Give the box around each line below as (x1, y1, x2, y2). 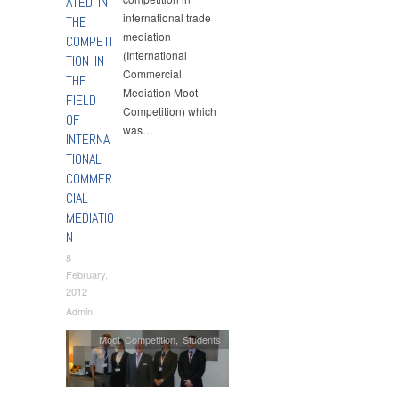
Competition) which (123, 102, 217, 118)
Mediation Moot (123, 84, 199, 100)
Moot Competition (99, 331, 176, 346)
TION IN (66, 51, 104, 70)
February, (66, 267, 108, 282)
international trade (123, 9, 212, 25)
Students (183, 331, 222, 346)
